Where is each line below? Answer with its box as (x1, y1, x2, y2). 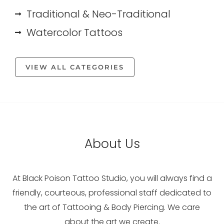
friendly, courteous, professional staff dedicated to (12, 186, 211, 198)
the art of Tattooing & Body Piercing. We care (24, 201, 200, 213)
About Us (84, 134, 140, 152)
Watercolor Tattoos (26, 25, 122, 39)
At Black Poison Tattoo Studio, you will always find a (12, 172, 212, 184)
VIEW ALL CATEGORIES (25, 62, 124, 71)
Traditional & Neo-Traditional (26, 6, 170, 21)
